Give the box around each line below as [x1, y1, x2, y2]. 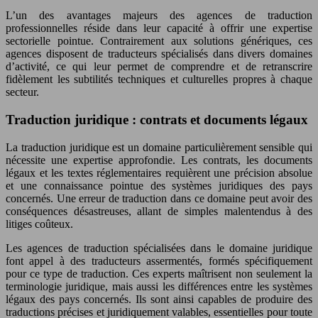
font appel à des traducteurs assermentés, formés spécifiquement [6, 254, 312, 267]
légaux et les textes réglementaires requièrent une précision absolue [6, 166, 312, 179]
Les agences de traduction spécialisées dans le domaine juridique [6, 241, 312, 254]
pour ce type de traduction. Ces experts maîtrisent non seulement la [6, 267, 312, 280]
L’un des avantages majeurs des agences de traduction [6, 9, 312, 22]
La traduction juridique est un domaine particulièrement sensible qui [6, 141, 312, 153]
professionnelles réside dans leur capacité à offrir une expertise [6, 22, 312, 35]
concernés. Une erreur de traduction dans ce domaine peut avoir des [6, 192, 312, 204]
